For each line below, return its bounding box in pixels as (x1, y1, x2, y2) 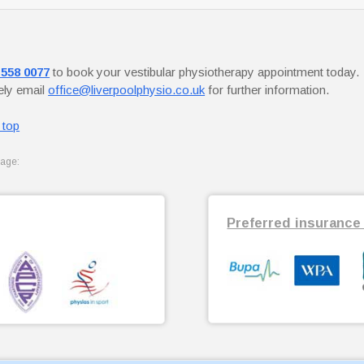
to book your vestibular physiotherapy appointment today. (50, 64, 360, 79)
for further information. (205, 82, 330, 97)
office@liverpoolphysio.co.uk (48, 82, 206, 97)
